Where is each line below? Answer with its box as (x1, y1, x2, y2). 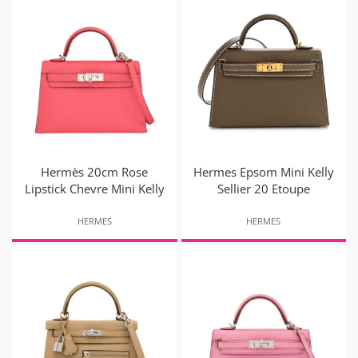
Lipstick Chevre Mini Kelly (24, 181, 165, 197)
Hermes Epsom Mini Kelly (193, 164, 334, 181)
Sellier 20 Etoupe (217, 181, 310, 197)
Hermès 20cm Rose (41, 164, 149, 181)
